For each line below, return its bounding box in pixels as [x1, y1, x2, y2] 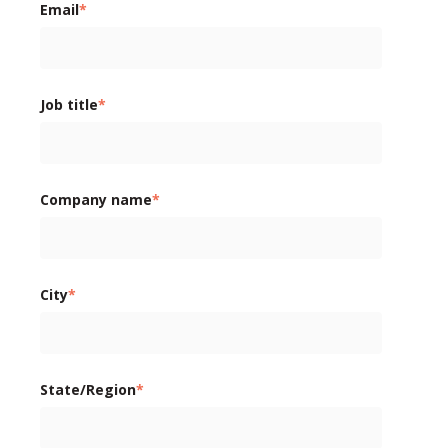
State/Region [40, 379, 136, 399]
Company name [40, 189, 152, 209]
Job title [40, 94, 98, 114]
